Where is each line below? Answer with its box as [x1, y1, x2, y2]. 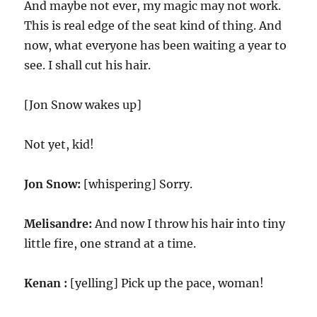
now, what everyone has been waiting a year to [24, 38, 287, 52]
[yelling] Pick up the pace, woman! [67, 276, 265, 290]
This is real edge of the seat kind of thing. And [24, 18, 282, 33]
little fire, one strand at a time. [24, 236, 197, 250]
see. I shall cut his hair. [24, 58, 151, 72]
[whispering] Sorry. [81, 177, 193, 191]
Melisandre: [24, 217, 93, 231]
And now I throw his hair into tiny [92, 217, 286, 231]
